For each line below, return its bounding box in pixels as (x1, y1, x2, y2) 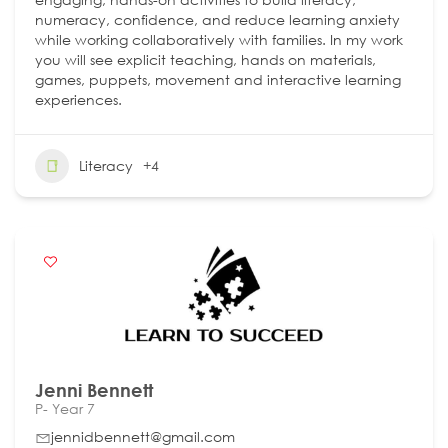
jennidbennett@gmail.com (51, 426, 235, 446)
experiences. (35, 89, 122, 109)
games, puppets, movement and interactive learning (35, 69, 401, 89)
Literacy (79, 155, 133, 175)
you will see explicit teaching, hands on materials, (35, 49, 376, 69)
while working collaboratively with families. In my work (35, 29, 403, 49)
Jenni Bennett (35, 378, 153, 401)
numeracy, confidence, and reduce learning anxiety (35, 9, 400, 29)
